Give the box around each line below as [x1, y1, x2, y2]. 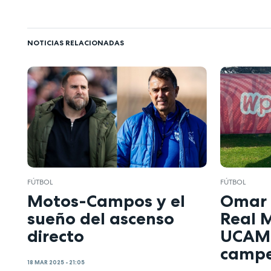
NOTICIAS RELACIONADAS [27, 38, 124, 48]
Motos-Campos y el [27, 190, 185, 211]
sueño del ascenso [27, 207, 174, 229]
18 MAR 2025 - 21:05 [27, 259, 85, 267]
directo [27, 225, 84, 246]
